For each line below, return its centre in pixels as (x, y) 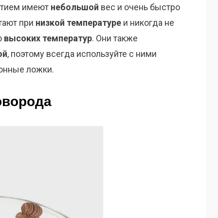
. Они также (115, 38)
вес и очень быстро (139, 7)
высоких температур (48, 38)
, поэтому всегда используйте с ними (82, 54)
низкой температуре (78, 23)
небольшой (75, 7)
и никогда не (148, 23)
